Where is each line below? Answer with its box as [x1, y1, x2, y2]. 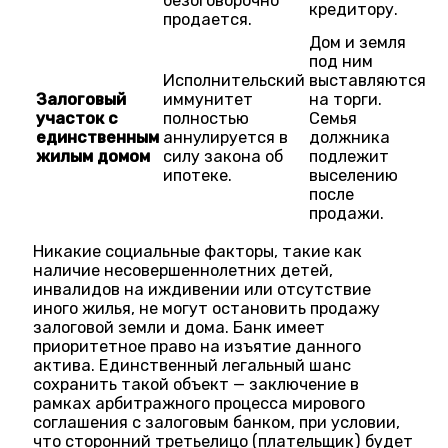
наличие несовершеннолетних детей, [33, 261, 334, 281]
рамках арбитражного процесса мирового [33, 394, 366, 414]
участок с [36, 108, 119, 128]
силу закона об [163, 146, 284, 166]
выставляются [309, 70, 427, 90]
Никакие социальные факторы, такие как [33, 242, 363, 262]
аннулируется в [163, 127, 289, 147]
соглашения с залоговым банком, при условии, [33, 413, 401, 433]
